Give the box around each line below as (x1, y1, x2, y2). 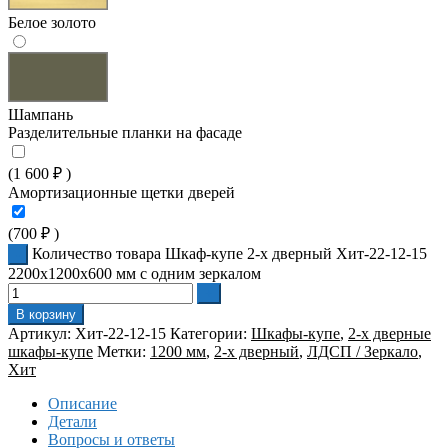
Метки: (97, 342, 150, 360)
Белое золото (8, 13, 96, 31)
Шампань (8, 105, 73, 123)
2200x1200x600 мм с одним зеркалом (8, 264, 261, 282)
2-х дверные (348, 324, 431, 342)
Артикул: (8, 324, 75, 342)
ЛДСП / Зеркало (307, 342, 418, 360)
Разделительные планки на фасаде (8, 123, 242, 141)
